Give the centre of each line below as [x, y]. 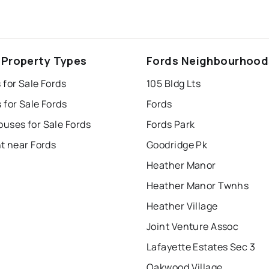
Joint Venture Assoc [193, 227]
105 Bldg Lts [174, 84]
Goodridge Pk [177, 145]
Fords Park [171, 125]
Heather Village [182, 206]
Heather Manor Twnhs [198, 186]
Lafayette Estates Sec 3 [201, 247]
